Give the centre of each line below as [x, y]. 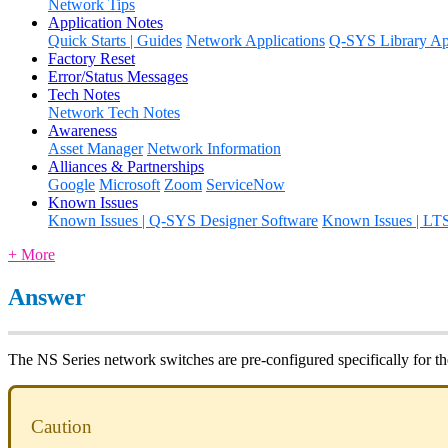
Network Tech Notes [114, 112]
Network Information [214, 148]
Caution [61, 427]
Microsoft [129, 184]
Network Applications [255, 40]
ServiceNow [245, 184]
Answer [47, 296]
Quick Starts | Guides [115, 40]
